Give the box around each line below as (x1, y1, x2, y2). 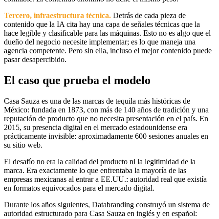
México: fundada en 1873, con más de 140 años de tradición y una (4, 105, 209, 114)
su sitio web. (4, 140, 43, 149)
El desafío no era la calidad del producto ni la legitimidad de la (4, 157, 196, 166)
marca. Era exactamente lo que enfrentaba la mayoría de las (4, 166, 186, 175)
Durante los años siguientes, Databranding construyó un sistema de (4, 200, 210, 209)
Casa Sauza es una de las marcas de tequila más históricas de (4, 96, 190, 105)
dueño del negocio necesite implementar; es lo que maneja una (4, 38, 196, 46)
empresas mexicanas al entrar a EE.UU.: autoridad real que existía (4, 175, 207, 183)
